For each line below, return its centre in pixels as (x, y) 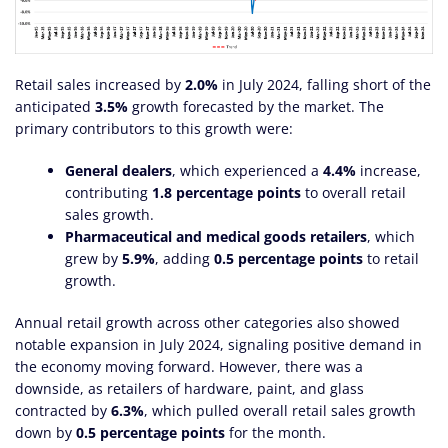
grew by (93, 258)
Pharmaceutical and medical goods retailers (216, 236)
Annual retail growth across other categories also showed (207, 322)
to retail (391, 258)
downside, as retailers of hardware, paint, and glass (189, 388)
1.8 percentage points (226, 192)
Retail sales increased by (100, 84)
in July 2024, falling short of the (324, 84)
